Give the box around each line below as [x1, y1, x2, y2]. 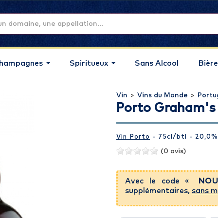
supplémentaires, [125, 187, 192, 195]
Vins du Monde [137, 92, 188, 99]
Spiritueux [70, 59, 108, 67]
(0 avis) [161, 148, 186, 155]
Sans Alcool [135, 59, 179, 67]
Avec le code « [125, 177, 196, 185]
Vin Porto [116, 134, 150, 140]
